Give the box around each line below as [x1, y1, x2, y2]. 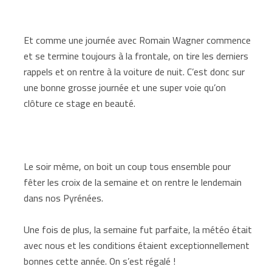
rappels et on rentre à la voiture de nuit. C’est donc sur [24, 62, 245, 81]
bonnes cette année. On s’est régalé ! [24, 251, 176, 270]
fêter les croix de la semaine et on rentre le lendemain [24, 172, 242, 191]
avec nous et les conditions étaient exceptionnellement [24, 236, 250, 254]
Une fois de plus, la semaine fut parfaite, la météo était [24, 220, 253, 239]
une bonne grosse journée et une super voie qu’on [24, 78, 226, 97]
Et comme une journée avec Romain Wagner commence [24, 30, 251, 49]
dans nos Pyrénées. [24, 188, 104, 207]
